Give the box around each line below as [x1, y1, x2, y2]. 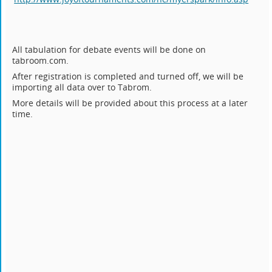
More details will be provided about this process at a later [12, 97, 248, 109]
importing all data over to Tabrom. [12, 81, 152, 93]
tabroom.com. [12, 55, 69, 67]
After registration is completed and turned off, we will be [12, 70, 244, 83]
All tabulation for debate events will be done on [12, 44, 206, 56]
